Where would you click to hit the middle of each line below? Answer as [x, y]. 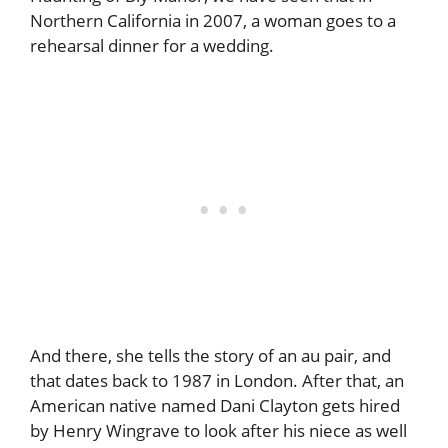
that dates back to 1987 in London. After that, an [217, 381]
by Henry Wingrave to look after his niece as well [218, 431]
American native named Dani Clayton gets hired [215, 406]
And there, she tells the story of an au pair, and [210, 356]
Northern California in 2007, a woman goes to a [213, 20]
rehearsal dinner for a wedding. [152, 45]
